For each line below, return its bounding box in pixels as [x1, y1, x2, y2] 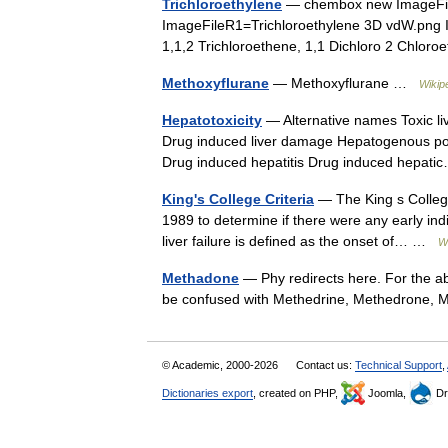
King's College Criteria [162, 191, 314, 207]
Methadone [162, 270, 239, 286]
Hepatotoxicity [162, 112, 262, 128]
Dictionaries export [162, 387, 253, 399]
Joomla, [365, 387, 409, 399]
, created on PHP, [253, 387, 341, 399]
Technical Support [355, 359, 442, 371]
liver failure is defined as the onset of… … [162, 233, 438, 249]
